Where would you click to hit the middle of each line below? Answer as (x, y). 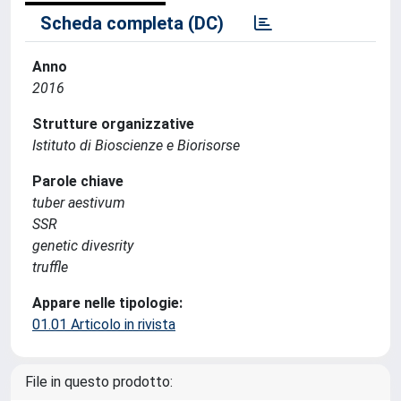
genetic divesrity (83, 246)
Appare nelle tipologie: (107, 303)
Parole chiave (78, 181)
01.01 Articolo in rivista (104, 324)
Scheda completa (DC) (132, 23)
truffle (50, 267)
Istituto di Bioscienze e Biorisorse (136, 145)
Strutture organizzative (113, 124)
